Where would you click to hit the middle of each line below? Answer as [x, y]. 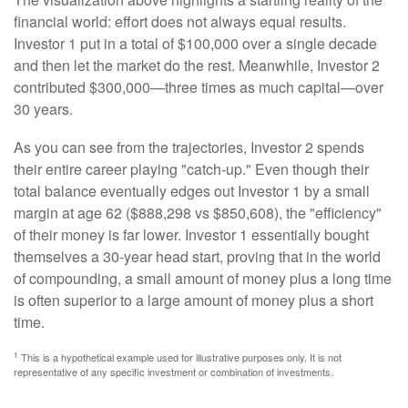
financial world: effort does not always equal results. [180, 22]
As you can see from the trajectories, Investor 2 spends [189, 148]
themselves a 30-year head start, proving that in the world [197, 257]
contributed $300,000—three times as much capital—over [199, 87]
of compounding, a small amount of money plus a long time [203, 279]
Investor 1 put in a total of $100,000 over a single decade [195, 44]
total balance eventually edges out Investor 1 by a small [192, 191]
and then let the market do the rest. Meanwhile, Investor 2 [197, 66]
